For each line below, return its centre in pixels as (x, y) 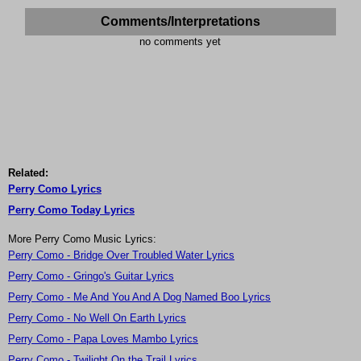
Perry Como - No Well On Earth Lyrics (97, 318)
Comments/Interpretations (180, 22)
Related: (28, 173)
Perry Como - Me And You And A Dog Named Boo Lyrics (139, 297)
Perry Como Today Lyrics (71, 210)
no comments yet (180, 42)
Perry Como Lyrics (55, 189)
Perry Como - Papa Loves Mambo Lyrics (103, 339)
